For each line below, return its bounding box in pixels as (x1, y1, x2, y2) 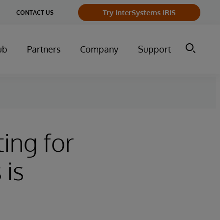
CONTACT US (16, 8, 54, 16)
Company (80, 44, 118, 55)
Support (138, 44, 171, 55)
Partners (27, 44, 60, 55)
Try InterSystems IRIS (103, 7, 176, 17)
